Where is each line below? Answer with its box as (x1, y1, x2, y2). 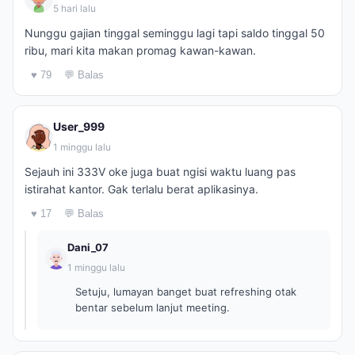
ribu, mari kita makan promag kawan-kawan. (25, 44, 256, 57)
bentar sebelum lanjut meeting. (75, 301, 230, 314)
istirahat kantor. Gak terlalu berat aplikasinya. (25, 182, 258, 196)
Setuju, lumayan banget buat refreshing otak (75, 285, 296, 298)
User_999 (53, 120, 105, 133)
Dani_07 (67, 241, 109, 254)
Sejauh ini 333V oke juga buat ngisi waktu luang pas (25, 165, 296, 178)
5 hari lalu (53, 2, 96, 14)
